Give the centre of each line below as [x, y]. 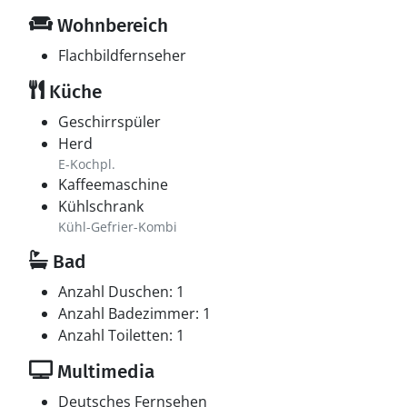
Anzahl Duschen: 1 [121, 292]
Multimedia [104, 372]
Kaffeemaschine [113, 184]
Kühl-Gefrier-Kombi [118, 227]
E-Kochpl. [87, 164]
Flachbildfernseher [122, 55]
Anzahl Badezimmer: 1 [134, 313]
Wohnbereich [110, 25]
